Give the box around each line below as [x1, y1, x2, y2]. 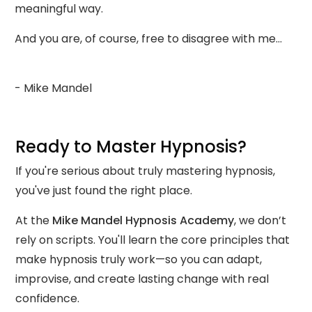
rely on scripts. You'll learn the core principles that [15, 232, 290, 248]
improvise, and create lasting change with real [15, 271, 269, 287]
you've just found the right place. [15, 182, 192, 198]
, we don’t [234, 212, 286, 228]
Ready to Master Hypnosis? [15, 135, 251, 158]
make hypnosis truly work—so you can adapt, [15, 251, 262, 267]
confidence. [15, 290, 79, 306]
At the [15, 212, 52, 228]
